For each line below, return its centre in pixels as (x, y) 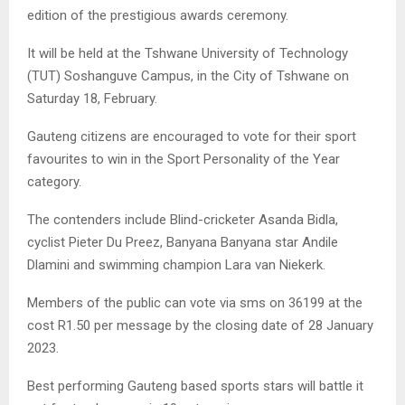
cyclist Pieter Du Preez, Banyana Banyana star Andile (183, 242)
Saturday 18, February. (92, 98)
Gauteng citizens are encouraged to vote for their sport (192, 136)
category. (54, 181)
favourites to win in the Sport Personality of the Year (184, 159)
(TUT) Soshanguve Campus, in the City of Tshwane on (188, 75)
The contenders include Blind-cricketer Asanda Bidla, (183, 219)
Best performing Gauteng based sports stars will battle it (195, 386)
